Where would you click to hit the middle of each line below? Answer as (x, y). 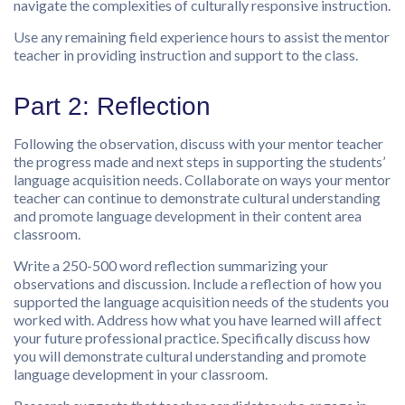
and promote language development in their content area (188, 216)
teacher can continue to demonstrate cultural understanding (197, 198)
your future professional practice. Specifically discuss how (192, 338)
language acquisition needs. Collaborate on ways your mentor (202, 180)
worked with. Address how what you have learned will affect (198, 320)
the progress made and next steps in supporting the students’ (199, 162)
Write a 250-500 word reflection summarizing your (171, 266)
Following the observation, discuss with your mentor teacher (198, 144)
